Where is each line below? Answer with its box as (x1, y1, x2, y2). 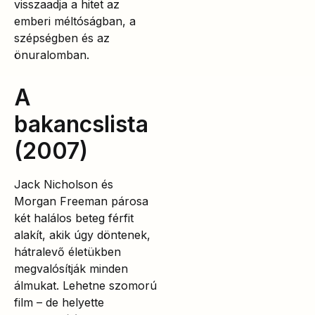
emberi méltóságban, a (14, 14, 136, 29)
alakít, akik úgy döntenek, (14, 228, 150, 243)
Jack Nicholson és (14, 177, 113, 192)
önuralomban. (14, 48, 89, 63)
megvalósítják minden (14, 262, 128, 276)
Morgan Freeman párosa (14, 194, 148, 209)
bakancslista (14, 110, 148, 139)
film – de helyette (14, 295, 104, 310)
